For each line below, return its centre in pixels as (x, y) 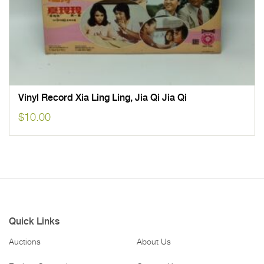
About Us (154, 242)
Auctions (25, 242)
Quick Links (34, 222)
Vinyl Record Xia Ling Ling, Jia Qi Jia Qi (103, 98)
